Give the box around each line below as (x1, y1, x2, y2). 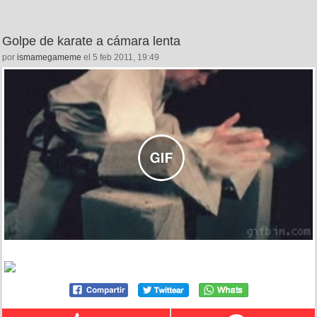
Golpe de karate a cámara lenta (2, 34, 180, 49)
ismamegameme (17, 52, 81, 63)
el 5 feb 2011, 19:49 (81, 52, 159, 63)
